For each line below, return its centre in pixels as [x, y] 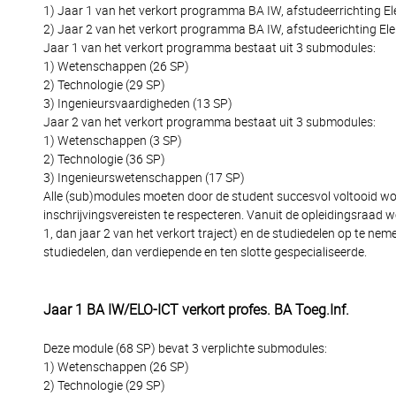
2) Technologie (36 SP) [104, 159]
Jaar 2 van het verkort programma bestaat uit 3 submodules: [209, 122]
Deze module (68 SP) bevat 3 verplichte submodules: [185, 348]
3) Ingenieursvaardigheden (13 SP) [138, 103]
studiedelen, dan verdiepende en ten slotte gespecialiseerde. [205, 252]
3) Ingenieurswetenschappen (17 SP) [144, 178]
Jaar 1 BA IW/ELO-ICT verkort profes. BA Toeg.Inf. [196, 310]
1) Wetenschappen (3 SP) [113, 141]
